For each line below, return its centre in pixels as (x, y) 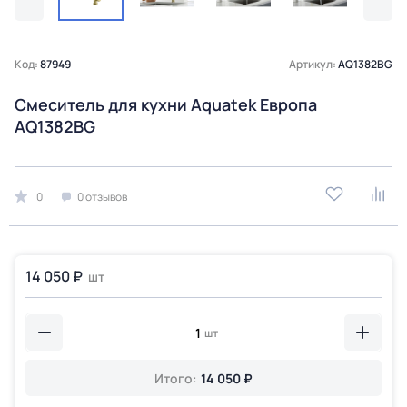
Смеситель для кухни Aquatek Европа (166, 104)
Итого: (176, 378)
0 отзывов (102, 196)
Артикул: (313, 64)
